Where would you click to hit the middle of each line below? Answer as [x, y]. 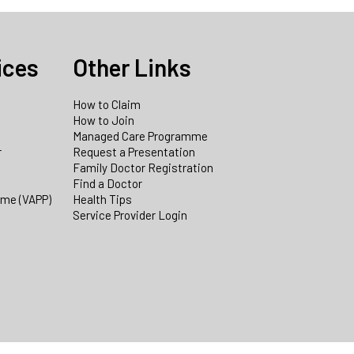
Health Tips [102, 200]
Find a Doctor [107, 184]
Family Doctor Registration [143, 168]
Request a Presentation [134, 152]
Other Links [132, 68]
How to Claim [107, 105]
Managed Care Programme [140, 136]
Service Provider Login [130, 215]
